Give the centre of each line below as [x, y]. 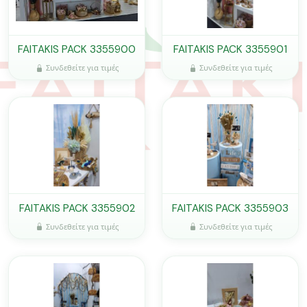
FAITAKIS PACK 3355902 [77, 208]
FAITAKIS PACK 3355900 [77, 50]
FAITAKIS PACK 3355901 [230, 50]
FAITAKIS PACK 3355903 [230, 208]
